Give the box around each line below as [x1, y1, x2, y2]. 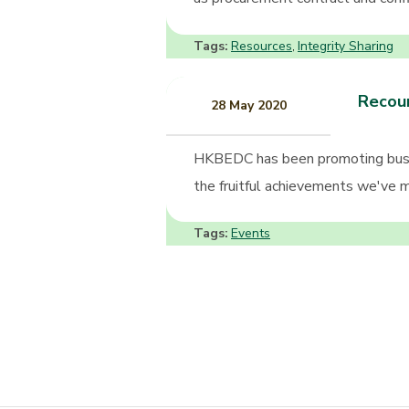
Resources [231, 37, 292, 55]
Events [231, 225, 270, 243]
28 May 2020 [210, 96, 287, 114]
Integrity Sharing [298, 37, 393, 55]
